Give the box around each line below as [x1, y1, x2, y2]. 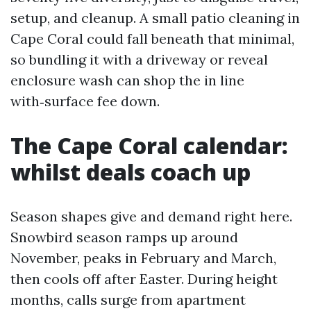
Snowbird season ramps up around [10, 228, 238, 246]
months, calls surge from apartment [10, 291, 246, 308]
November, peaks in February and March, [10, 249, 276, 267]
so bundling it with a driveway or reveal [10, 51, 268, 68]
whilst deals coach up [10, 157, 251, 187]
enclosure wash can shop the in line [10, 72, 244, 89]
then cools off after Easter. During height [10, 270, 278, 287]
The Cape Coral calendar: [10, 131, 288, 160]
